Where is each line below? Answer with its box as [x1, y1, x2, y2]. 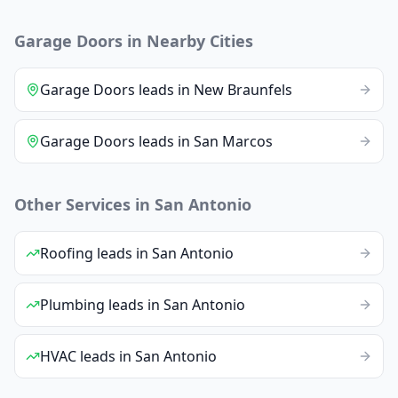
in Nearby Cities [123, 29, 253, 52]
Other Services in [14, 193, 155, 215]
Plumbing [40, 294, 105, 314]
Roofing [40, 243, 93, 263]
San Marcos [194, 131, 273, 151]
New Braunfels [194, 79, 292, 99]
